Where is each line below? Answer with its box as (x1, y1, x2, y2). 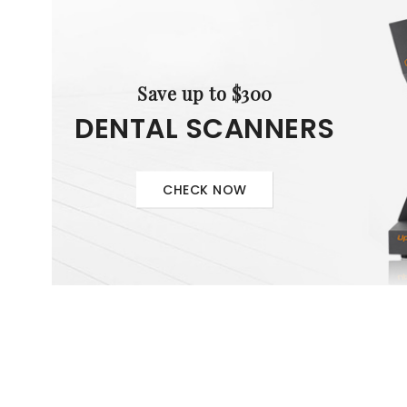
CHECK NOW (163, 180, 247, 199)
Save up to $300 (137, 80, 273, 105)
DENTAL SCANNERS (74, 109, 335, 148)
